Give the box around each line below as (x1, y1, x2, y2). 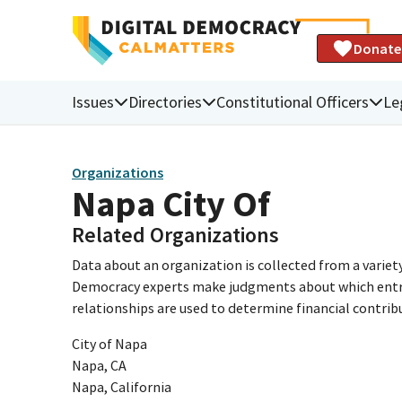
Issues (72, 91, 114, 112)
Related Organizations (72, 220, 279, 249)
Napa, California (72, 377, 171, 396)
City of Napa (72, 334, 147, 353)
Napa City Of (72, 180, 270, 226)
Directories (128, 91, 202, 112)
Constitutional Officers (216, 91, 369, 112)
